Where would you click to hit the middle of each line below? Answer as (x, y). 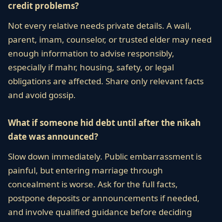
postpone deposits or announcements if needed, (104, 198)
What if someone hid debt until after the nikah (104, 123)
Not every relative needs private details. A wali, (100, 26)
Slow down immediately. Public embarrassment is (105, 156)
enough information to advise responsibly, (91, 53)
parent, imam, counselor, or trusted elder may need (110, 39)
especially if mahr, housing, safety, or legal (91, 67)
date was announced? (53, 137)
